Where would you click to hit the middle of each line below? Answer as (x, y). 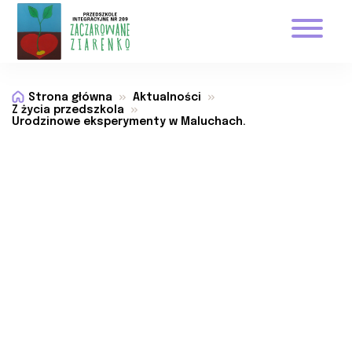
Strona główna (70, 97)
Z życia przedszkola (68, 110)
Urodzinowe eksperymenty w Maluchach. (129, 122)
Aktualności (167, 97)
